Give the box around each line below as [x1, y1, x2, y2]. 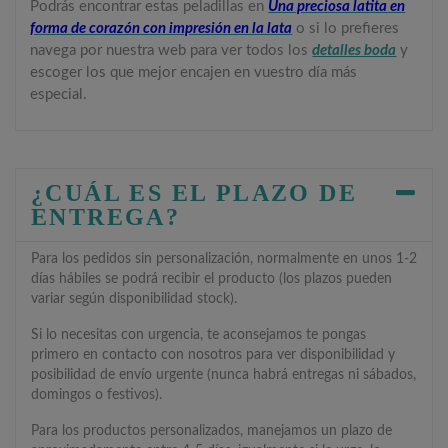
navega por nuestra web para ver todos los [30, 42, 313, 58]
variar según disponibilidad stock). [31, 291, 237, 306]
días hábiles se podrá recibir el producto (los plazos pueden [31, 271, 392, 286]
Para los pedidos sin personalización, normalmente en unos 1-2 [31, 251, 417, 266]
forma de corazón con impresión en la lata [30, 20, 293, 36]
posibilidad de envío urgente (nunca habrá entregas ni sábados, [31, 367, 416, 382]
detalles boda [312, 42, 397, 58]
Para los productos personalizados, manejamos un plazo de [31, 423, 392, 438]
